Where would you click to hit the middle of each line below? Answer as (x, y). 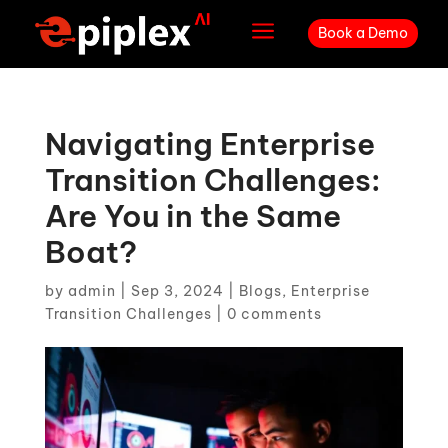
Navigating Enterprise (209, 143)
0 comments (274, 313)
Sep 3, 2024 (177, 290)
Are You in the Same (192, 215)
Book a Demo (362, 33)
